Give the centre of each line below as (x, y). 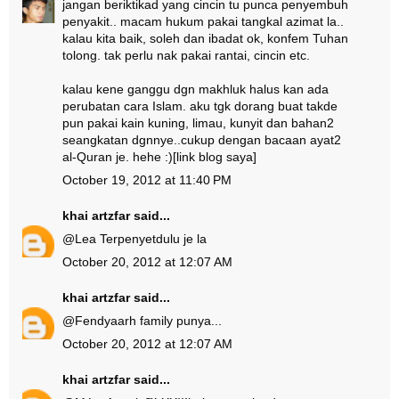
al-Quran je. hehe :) (118, 157)
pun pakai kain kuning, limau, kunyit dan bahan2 (198, 123)
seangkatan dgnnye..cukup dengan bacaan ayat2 (202, 140)
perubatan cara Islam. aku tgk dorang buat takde (200, 106)
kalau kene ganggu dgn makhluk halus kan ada (195, 89)
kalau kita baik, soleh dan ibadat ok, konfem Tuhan (205, 38)
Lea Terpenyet (115, 239)
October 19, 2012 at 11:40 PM (147, 180)
